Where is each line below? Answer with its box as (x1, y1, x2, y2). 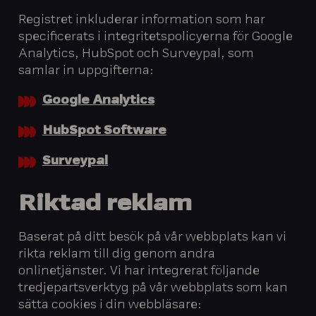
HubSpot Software (42, 126, 166, 138)
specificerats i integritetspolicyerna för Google (18, 31, 293, 43)
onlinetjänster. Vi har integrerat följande (18, 265, 260, 277)
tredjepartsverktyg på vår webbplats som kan (18, 282, 288, 294)
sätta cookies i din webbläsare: (18, 299, 202, 311)
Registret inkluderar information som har (18, 14, 266, 26)
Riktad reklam (18, 194, 193, 217)
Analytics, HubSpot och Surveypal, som (18, 48, 255, 60)
